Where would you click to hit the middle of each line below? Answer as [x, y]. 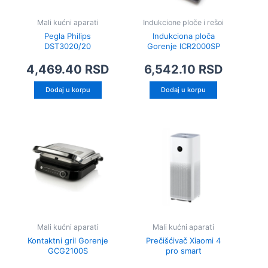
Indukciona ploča [183, 36]
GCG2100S [68, 250]
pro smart [183, 250]
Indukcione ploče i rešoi [184, 22]
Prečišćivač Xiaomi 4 [184, 240]
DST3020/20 [68, 46]
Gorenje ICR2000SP [183, 46]
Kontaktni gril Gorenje [68, 240]
